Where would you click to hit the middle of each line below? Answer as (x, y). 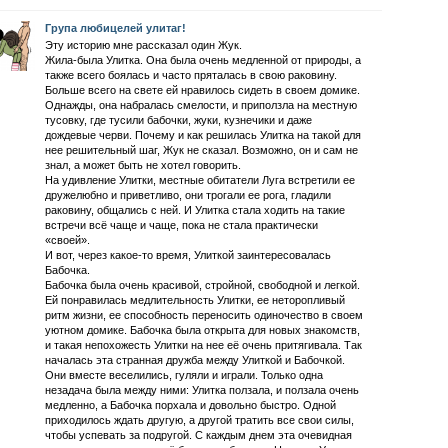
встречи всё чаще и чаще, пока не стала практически (181, 225)
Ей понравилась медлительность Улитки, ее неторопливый (194, 300)
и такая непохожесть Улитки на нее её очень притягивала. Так (203, 345)
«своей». (67, 240)
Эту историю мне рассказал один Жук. (143, 45)
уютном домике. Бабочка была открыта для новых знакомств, (202, 330)
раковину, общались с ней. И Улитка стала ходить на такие (194, 210)
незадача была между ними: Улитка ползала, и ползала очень (201, 390)
